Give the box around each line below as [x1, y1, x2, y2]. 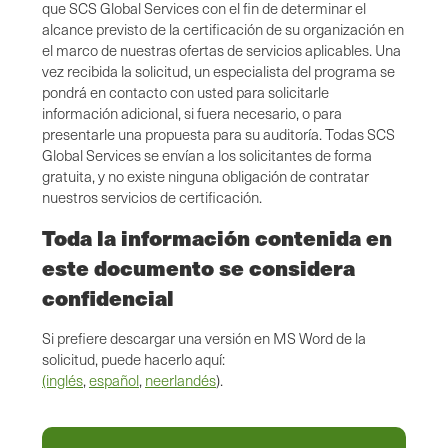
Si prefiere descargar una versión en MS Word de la [42, 328, 366, 349]
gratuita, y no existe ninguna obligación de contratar [42, 166, 369, 187]
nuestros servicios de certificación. [42, 187, 262, 208]
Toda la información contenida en [42, 222, 392, 254]
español [89, 370, 139, 391]
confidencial [42, 282, 174, 314]
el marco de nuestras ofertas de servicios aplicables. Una [42, 40, 401, 61]
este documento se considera [42, 252, 355, 284]
